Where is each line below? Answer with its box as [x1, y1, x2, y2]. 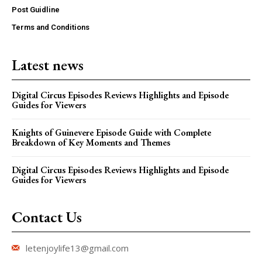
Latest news [12, 54, 84, 75]
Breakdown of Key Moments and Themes [12, 136, 170, 149]
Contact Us [12, 206, 82, 227]
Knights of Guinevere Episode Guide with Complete [12, 126, 211, 139]
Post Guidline [12, 5, 60, 14]
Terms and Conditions [12, 22, 89, 32]
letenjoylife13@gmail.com [26, 242, 129, 254]
